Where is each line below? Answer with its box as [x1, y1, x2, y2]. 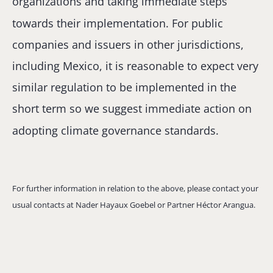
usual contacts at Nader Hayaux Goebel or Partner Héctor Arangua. [12, 199, 255, 211]
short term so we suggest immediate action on [12, 101, 252, 116]
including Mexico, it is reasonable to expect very [12, 58, 258, 74]
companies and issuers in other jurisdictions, [12, 37, 244, 52]
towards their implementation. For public [12, 15, 223, 30]
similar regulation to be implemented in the [12, 80, 236, 95]
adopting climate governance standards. [12, 122, 219, 138]
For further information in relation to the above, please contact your [12, 183, 258, 194]
